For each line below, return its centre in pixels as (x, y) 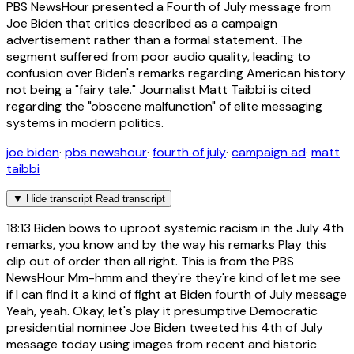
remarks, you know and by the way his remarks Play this (166, 244)
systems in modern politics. (85, 122)
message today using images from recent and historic (162, 344)
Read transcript (130, 198)
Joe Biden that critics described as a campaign (142, 23)
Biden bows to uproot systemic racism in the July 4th (187, 228)
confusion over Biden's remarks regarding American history (176, 73)
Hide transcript (59, 198)
